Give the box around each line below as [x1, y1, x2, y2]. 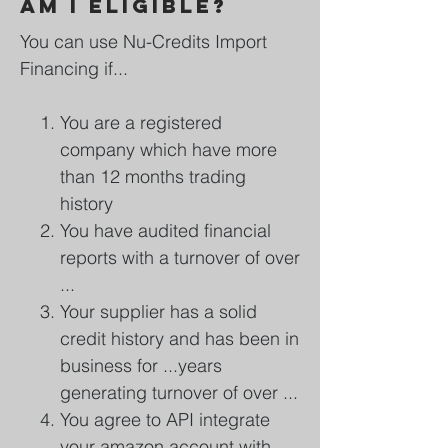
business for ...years [60, 354, 222, 377]
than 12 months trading [60, 165, 246, 188]
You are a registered [60, 111, 222, 134]
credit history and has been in [60, 327, 299, 350]
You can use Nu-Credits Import [20, 30, 267, 53]
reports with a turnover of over [60, 246, 300, 269]
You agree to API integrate [60, 408, 270, 431]
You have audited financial [60, 219, 271, 242]
